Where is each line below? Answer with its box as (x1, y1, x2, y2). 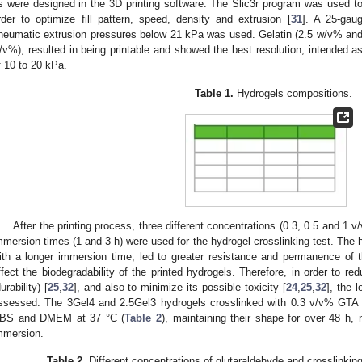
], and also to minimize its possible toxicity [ (73, 280, 286, 293)
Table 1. (195, 87, 234, 100)
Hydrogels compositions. (234, 87, 353, 100)
